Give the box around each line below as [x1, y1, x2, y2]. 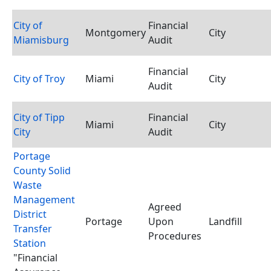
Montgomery [85, 26, 146, 39]
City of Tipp [13, 111, 65, 124]
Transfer [13, 222, 52, 235]
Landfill [209, 215, 242, 228]
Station [13, 237, 46, 250]
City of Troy [13, 72, 65, 85]
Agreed [148, 200, 181, 214]
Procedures [148, 229, 201, 243]
